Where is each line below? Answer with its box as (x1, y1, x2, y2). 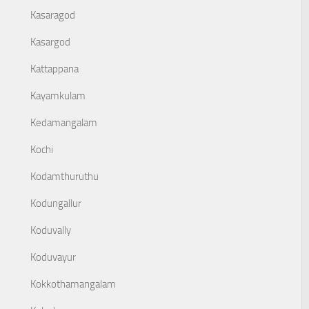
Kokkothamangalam (30, 278, 116, 290)
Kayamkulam (30, 90, 86, 102)
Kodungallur (30, 197, 81, 210)
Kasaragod (30, 9, 75, 21)
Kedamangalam (30, 117, 97, 129)
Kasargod (30, 36, 70, 48)
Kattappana (30, 63, 79, 75)
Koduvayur (30, 251, 76, 263)
